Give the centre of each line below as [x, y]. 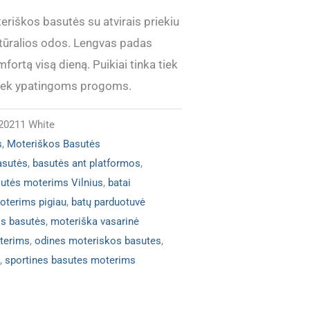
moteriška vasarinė [94, 221]
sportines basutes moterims [70, 260]
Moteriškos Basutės [53, 144]
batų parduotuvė [108, 202]
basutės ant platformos [86, 163]
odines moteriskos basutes [98, 240]
